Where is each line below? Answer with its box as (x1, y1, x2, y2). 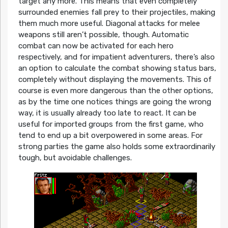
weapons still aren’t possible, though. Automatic (18, 30, 189, 39)
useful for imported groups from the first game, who (18, 119, 204, 129)
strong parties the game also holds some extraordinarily (18, 141, 215, 151)
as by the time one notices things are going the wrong (18, 97, 211, 106)
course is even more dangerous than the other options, (18, 85, 213, 95)
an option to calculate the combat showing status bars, (18, 63, 216, 73)
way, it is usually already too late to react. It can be (18, 108, 196, 118)
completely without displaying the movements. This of (18, 74, 212, 84)
